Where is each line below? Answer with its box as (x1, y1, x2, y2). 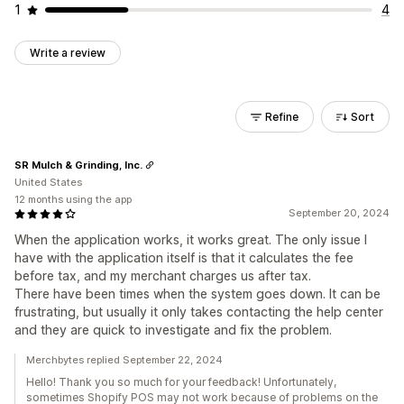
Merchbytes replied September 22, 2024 (26, 353, 223, 366)
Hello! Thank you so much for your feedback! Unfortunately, (26, 375, 336, 389)
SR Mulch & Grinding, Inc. (14, 158, 142, 171)
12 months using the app (14, 193, 132, 206)
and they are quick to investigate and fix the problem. (14, 322, 332, 337)
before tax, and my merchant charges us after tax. (14, 268, 311, 283)
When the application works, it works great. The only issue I (14, 232, 367, 247)
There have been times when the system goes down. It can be (14, 286, 381, 301)
